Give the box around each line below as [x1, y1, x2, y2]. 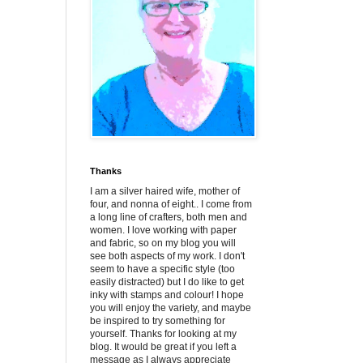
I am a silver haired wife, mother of [90, 186, 240, 197]
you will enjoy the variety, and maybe [90, 302, 251, 314]
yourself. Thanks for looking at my [90, 328, 237, 340]
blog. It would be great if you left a [90, 341, 237, 352]
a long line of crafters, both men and [90, 211, 247, 223]
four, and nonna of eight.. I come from [90, 199, 252, 210]
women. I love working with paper [90, 224, 237, 236]
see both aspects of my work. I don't [90, 250, 245, 262]
